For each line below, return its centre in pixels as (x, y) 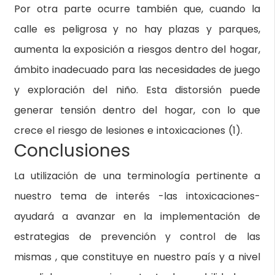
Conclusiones (72, 151)
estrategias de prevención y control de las (137, 237)
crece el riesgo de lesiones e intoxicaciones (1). (129, 130)
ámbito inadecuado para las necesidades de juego (137, 70)
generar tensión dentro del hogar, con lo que (137, 110)
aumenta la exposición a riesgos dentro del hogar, (137, 49)
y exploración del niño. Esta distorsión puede (137, 90)
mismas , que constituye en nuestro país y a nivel (137, 257)
